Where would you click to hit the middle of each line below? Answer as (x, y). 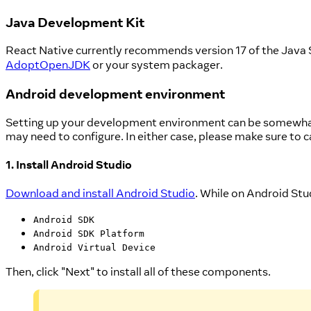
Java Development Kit (75, 22)
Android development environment (115, 93)
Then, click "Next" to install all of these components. (138, 272)
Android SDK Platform (89, 233)
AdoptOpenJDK (48, 65)
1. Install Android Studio (69, 164)
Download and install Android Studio (100, 193)
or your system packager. (157, 65)
